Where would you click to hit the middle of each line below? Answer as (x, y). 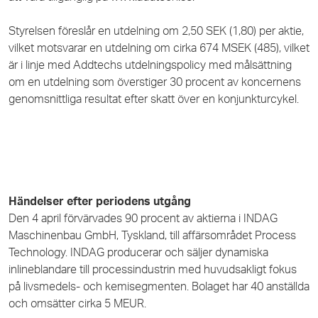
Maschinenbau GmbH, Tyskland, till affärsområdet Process (152, 235)
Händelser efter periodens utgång (100, 201)
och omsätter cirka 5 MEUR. (79, 303)
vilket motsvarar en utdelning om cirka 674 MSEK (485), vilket (159, 48)
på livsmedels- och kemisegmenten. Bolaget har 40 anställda (159, 286)
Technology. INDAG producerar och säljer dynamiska (138, 252)
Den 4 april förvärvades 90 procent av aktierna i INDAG (143, 218)
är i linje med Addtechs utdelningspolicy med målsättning (150, 65)
